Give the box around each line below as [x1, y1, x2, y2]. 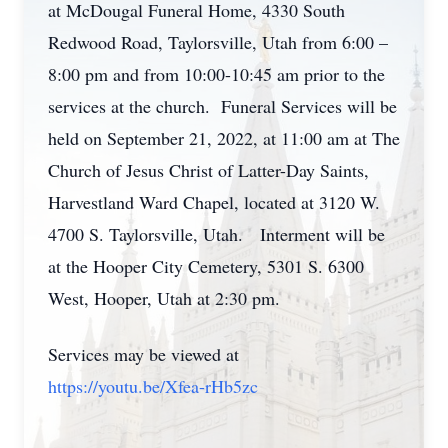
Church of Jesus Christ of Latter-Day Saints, [48, 158, 369, 182]
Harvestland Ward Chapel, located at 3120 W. [48, 190, 380, 214]
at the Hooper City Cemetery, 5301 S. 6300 [48, 254, 364, 278]
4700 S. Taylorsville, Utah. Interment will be [48, 222, 385, 246]
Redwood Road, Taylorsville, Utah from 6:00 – [48, 30, 388, 54]
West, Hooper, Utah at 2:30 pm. [48, 286, 280, 310]
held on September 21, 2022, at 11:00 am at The [48, 126, 400, 150]
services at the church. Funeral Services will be [48, 94, 397, 118]
